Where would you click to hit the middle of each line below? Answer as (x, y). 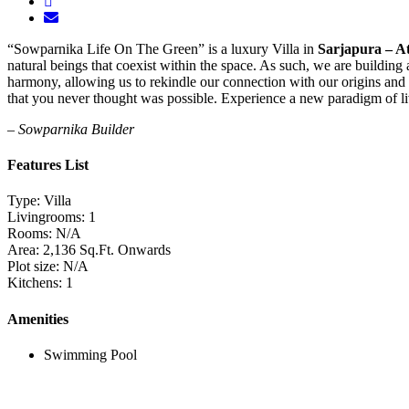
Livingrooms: (46, 217)
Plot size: (33, 267)
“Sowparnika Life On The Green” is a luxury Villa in (163, 48)
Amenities (38, 319)
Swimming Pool (90, 354)
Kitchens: (35, 283)
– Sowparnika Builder (71, 129)
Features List (48, 165)
